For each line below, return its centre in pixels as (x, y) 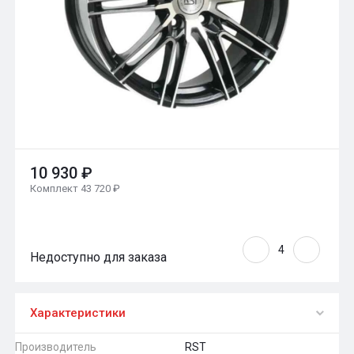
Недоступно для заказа (98, 257)
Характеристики (78, 313)
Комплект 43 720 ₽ (75, 188)
